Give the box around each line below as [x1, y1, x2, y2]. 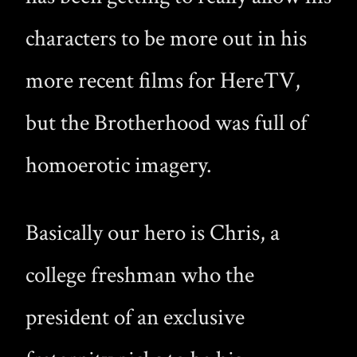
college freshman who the [25, 260, 254, 290]
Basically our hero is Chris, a [25, 218, 280, 248]
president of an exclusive [25, 302, 245, 332]
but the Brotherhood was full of [25, 108, 308, 138]
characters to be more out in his [25, 23, 307, 53]
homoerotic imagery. [25, 150, 212, 180]
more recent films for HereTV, [25, 65, 300, 96]
